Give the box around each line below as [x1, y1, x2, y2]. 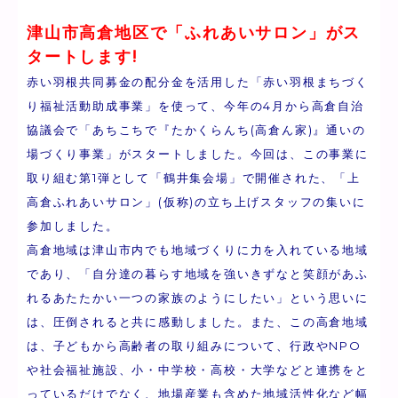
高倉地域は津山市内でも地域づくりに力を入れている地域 [27, 243, 369, 257]
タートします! [27, 47, 138, 67]
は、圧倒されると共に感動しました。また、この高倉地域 [27, 314, 369, 329]
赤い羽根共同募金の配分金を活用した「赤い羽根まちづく [27, 75, 369, 89]
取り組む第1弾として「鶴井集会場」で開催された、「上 [27, 171, 361, 185]
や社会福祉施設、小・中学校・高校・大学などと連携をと [27, 362, 369, 377]
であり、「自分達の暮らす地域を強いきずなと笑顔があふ [27, 267, 369, 281]
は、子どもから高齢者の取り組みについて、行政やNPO [27, 338, 362, 353]
